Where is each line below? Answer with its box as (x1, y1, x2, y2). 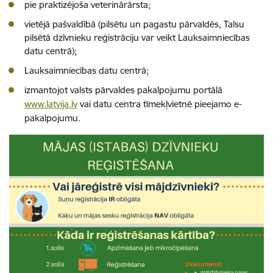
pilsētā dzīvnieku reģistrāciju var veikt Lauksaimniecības (24, 32, 250, 43)
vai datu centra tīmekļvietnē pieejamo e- (77, 98, 242, 110)
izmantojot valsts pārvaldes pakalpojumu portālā (24, 84, 222, 96)
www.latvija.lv (24, 98, 77, 110)
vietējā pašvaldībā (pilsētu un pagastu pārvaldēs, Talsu (24, 18, 244, 30)
